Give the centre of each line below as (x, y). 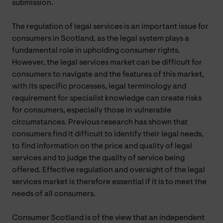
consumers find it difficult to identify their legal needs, (108, 134)
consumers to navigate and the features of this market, (108, 74)
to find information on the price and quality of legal (102, 146)
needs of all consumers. (54, 194)
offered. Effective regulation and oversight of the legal (109, 170)
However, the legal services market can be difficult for (107, 62)
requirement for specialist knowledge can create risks (107, 98)
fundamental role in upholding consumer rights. (96, 51)
